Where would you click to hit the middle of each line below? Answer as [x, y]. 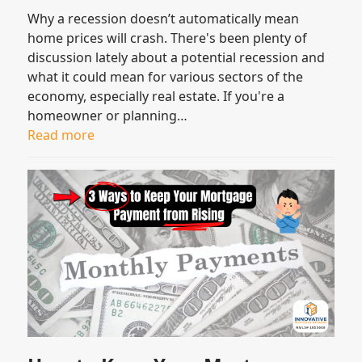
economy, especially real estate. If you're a [156, 97]
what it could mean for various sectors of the [166, 77]
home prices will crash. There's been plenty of [168, 38]
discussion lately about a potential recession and [177, 58]
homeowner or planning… [108, 116]
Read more [61, 135]
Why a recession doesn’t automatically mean [164, 19]
